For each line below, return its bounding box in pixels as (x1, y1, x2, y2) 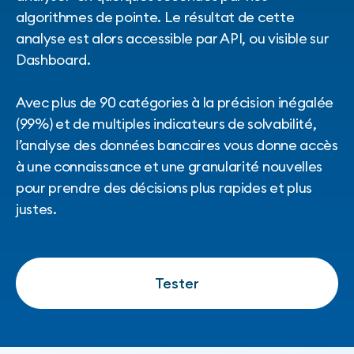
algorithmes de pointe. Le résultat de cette (16, 8, 295, 27)
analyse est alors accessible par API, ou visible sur (16, 29, 330, 48)
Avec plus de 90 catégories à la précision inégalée (16, 93, 333, 112)
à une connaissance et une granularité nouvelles (16, 157, 322, 176)
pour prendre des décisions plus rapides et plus (16, 179, 312, 198)
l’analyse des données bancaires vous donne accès (16, 136, 338, 155)
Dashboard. (16, 51, 94, 70)
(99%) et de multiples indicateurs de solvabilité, (16, 115, 317, 134)
